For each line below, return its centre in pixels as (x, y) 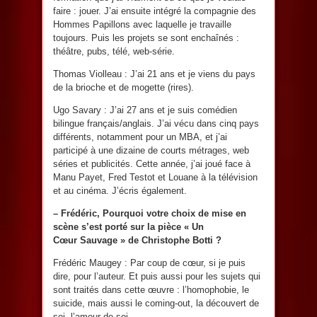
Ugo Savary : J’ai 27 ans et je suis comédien (145, 110)
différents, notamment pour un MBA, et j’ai (140, 137)
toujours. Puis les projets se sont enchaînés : (146, 38)
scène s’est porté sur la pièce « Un (128, 226)
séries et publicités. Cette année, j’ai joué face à (152, 163)
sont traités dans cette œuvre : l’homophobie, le (151, 289)
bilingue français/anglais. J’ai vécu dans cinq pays (156, 123)
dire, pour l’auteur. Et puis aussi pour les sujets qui (157, 276)
